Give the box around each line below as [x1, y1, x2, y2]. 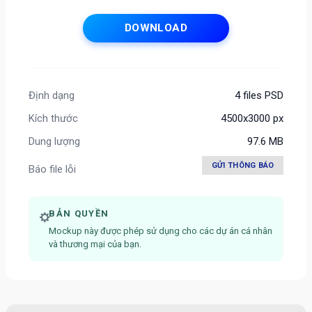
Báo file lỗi [29, 163, 76, 176]
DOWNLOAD [124, 22, 188, 35]
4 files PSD [235, 88, 283, 102]
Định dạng [29, 88, 75, 102]
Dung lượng [29, 134, 80, 148]
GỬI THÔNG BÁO [211, 160, 274, 170]
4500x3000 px [221, 111, 283, 125]
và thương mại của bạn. [49, 239, 142, 250]
